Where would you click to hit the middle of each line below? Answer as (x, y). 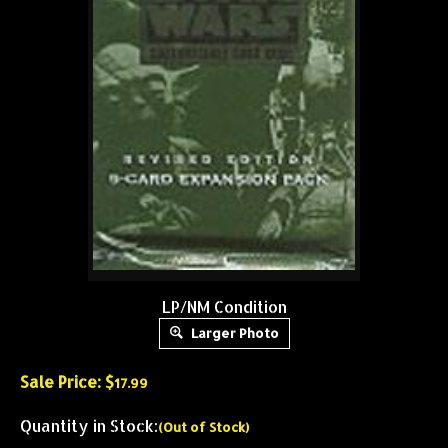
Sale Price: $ (67, 381)
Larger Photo (233, 333)
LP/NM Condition (224, 306)
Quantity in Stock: (89, 425)
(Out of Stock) (203, 427)
